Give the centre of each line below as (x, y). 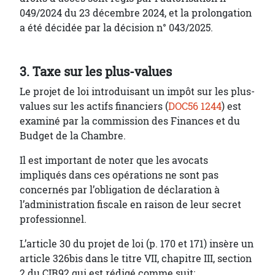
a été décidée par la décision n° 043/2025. (116, 28)
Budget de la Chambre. (73, 136)
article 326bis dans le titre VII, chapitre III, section (136, 258)
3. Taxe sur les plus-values (96, 72)
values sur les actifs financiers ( (94, 106)
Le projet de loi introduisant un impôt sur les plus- (137, 91)
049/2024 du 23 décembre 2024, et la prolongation (136, 13)
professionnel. (53, 219)
